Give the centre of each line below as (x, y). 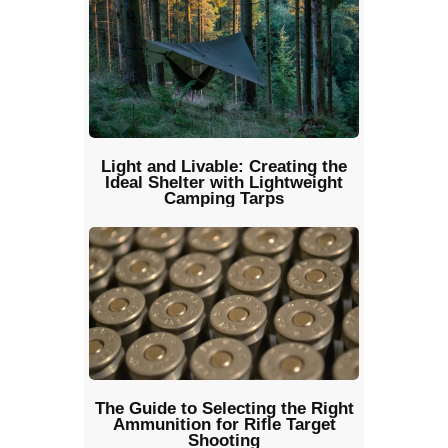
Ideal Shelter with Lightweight (224, 183)
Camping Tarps (224, 199)
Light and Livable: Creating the (224, 167)
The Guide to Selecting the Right (224, 408)
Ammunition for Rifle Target (224, 424)
